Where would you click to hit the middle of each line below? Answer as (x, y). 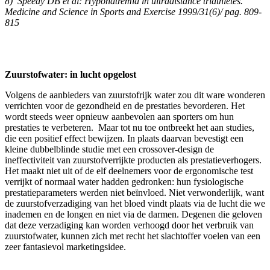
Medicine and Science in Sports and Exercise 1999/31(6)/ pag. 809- (133, 11)
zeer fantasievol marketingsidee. (65, 246)
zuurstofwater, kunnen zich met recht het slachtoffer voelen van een (133, 236)
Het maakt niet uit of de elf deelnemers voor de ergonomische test (129, 171)
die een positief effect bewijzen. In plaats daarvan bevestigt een (124, 138)
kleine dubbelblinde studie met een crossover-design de (109, 149)
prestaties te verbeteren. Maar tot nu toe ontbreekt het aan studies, (130, 127)
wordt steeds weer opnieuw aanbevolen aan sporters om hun (119, 116)
